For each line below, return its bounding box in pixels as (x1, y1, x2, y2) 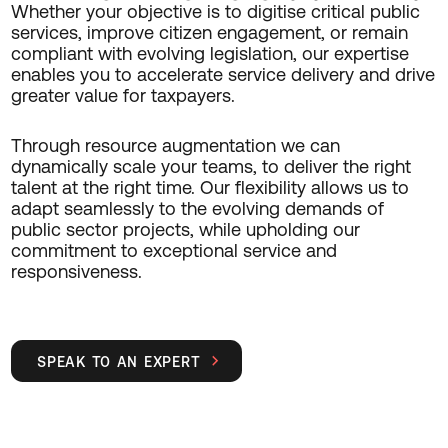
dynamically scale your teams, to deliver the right (10, 155, 411, 177)
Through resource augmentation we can (10, 134, 340, 156)
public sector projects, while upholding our (10, 218, 360, 240)
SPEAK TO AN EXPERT (37, 353, 201, 371)
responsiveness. (10, 260, 142, 282)
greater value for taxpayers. (10, 84, 235, 106)
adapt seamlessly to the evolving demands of (10, 197, 384, 219)
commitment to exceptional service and (10, 239, 337, 261)
